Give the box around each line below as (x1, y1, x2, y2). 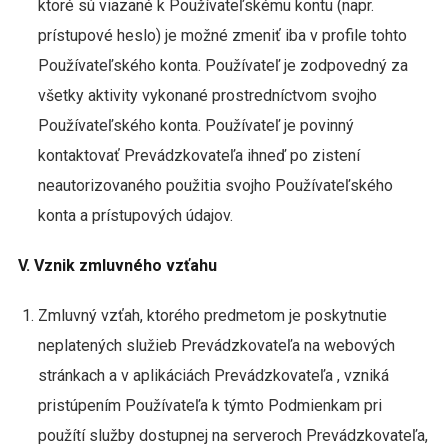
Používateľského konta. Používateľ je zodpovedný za (37, 56, 408, 75)
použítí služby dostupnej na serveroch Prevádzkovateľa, (37, 426, 428, 445)
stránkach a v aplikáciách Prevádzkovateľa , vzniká (37, 366, 389, 385)
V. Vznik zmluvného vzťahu (17, 256, 217, 275)
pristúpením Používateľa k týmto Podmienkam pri (37, 396, 382, 415)
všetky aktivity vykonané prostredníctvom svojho (37, 86, 377, 105)
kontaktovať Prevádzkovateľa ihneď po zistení (37, 146, 360, 165)
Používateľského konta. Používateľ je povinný (37, 116, 354, 135)
